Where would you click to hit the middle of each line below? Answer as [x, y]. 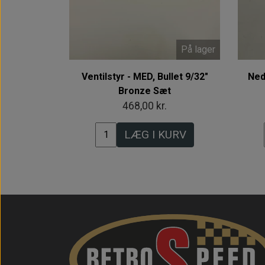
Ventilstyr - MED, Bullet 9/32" [145, 77]
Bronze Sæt [145, 91]
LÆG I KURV [155, 135]
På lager [198, 50]
